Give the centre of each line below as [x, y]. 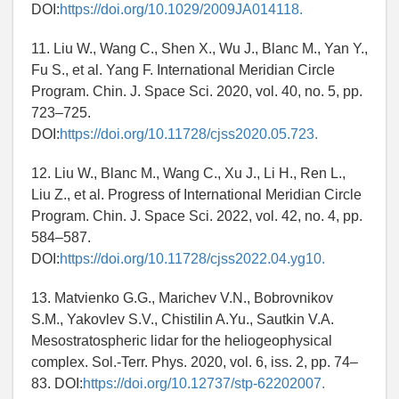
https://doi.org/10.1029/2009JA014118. [181, 10]
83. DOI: [57, 384]
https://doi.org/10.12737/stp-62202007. [204, 384]
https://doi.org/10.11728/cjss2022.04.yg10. [192, 259]
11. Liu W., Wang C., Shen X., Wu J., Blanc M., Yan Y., [199, 49]
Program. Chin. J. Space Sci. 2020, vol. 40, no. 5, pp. [197, 92]
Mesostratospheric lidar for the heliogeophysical [182, 341]
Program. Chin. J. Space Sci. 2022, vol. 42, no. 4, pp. [197, 216]
